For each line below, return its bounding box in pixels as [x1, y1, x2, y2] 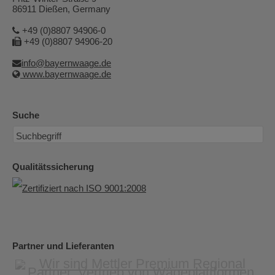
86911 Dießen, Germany [12, 4, 110, 14]
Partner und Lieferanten [12, 241, 114, 252]
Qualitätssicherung [12, 161, 94, 172]
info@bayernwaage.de [21, 58, 111, 68]
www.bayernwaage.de [20, 69, 111, 79]
